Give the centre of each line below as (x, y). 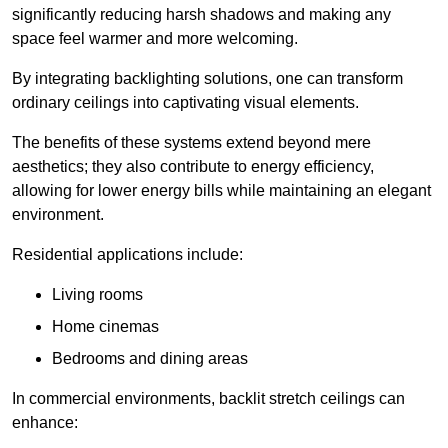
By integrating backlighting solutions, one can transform (207, 79)
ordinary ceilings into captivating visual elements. (185, 103)
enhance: (45, 423)
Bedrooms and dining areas (150, 359)
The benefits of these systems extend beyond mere (191, 143)
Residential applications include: (127, 255)
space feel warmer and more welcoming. (155, 39)
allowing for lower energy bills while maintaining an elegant (221, 191)
